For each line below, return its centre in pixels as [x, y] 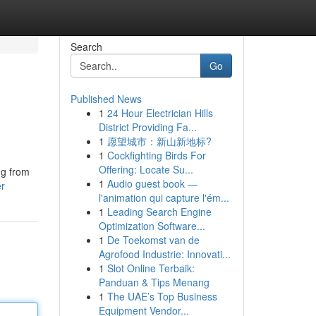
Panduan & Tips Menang [154, 282]
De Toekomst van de [153, 240]
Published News [106, 99]
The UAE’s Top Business [162, 296]
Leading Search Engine [159, 212]
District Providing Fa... [147, 127]
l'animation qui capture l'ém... [164, 197]
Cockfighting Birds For [156, 155]
